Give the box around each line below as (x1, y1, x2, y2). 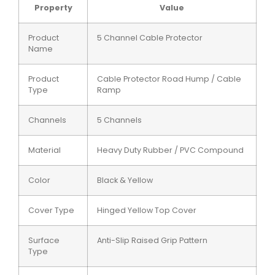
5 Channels (97, 114, 142, 125)
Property (34, 2, 72, 13)
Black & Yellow (97, 174, 153, 185)
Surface (28, 234, 60, 246)
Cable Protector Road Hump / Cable (97, 73, 241, 84)
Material (28, 144, 61, 155)
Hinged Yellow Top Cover (97, 204, 196, 215)
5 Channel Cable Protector (97, 32, 203, 43)
